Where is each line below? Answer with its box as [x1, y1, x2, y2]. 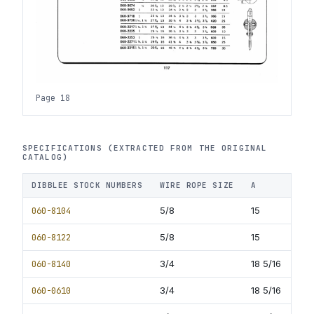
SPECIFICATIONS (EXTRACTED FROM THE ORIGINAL [22, 143, 268, 153]
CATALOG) [22, 152, 68, 163]
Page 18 [35, 93, 70, 104]
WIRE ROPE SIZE [160, 180, 234, 191]
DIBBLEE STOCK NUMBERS [32, 180, 143, 191]
